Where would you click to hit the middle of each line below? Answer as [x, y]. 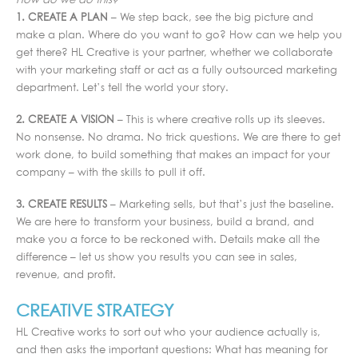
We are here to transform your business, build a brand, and [165, 222]
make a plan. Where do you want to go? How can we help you [179, 35]
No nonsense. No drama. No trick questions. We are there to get [178, 137]
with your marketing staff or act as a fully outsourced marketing [177, 70]
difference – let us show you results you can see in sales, [157, 257]
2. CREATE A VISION [65, 120]
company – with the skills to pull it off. [111, 173]
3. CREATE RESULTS [62, 205]
